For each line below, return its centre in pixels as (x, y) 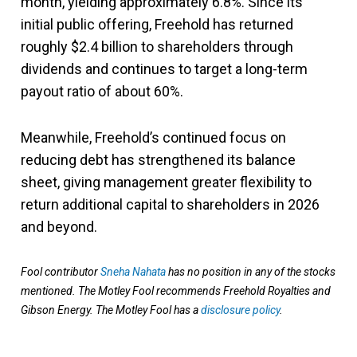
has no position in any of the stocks (251, 271)
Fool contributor (61, 271)
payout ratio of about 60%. (102, 91)
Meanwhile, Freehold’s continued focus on (153, 137)
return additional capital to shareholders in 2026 (170, 204)
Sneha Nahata (133, 271)
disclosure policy (240, 310)
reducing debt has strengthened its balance (158, 159)
